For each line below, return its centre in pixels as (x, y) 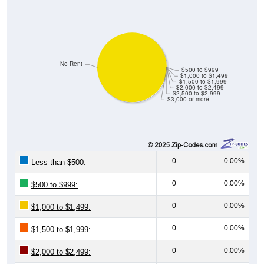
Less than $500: (59, 162)
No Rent (72, 64)
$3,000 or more (188, 99)
